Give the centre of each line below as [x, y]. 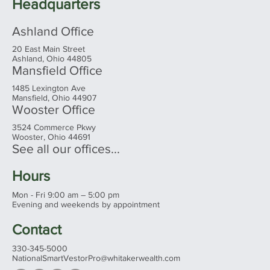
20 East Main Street [49, 49]
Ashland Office [53, 31]
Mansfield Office [57, 70]
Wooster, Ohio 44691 [51, 137]
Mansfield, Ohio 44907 [54, 97]
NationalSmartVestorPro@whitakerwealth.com [96, 258]
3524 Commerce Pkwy [54, 127]
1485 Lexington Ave [49, 88]
